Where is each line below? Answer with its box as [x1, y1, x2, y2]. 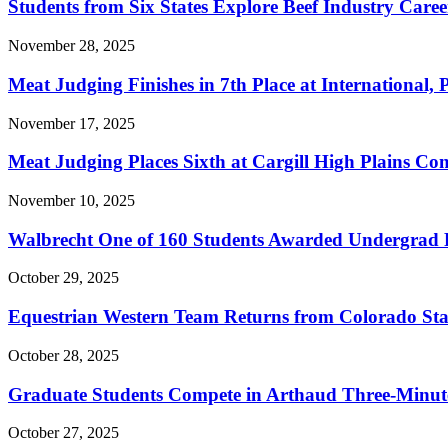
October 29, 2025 [8, 269, 119, 287]
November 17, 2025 [8, 114, 135, 132]
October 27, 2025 [8, 424, 119, 442]
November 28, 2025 [8, 37, 135, 55]
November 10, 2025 [8, 191, 135, 209]
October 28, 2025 [8, 346, 119, 364]
